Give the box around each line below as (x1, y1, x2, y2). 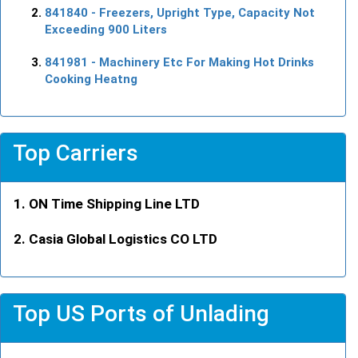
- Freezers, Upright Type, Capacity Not (88, 5, 315, 20)
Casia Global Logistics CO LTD (29, 230, 217, 247)
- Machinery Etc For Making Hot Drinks (88, 54, 314, 70)
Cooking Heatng (45, 71, 137, 86)
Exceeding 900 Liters (45, 22, 167, 37)
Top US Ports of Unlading (13, 300, 269, 327)
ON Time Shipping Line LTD (29, 195, 200, 212)
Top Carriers (13, 139, 138, 166)
